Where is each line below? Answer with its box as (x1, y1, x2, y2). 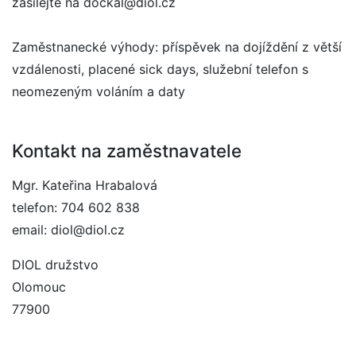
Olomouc (12, 279, 66, 295)
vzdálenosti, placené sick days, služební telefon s (12, 61, 308, 77)
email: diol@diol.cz (12, 222, 125, 238)
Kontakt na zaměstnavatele (12, 140, 242, 161)
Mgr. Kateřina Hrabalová (12, 177, 157, 193)
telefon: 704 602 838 (12, 199, 140, 215)
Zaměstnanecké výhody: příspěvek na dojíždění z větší (12, 39, 342, 55)
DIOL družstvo (12, 257, 99, 273)
